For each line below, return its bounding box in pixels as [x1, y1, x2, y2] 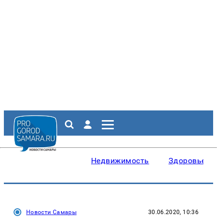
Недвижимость [91, 156, 149, 165]
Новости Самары [26, 209, 77, 216]
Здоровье [168, 156, 206, 165]
